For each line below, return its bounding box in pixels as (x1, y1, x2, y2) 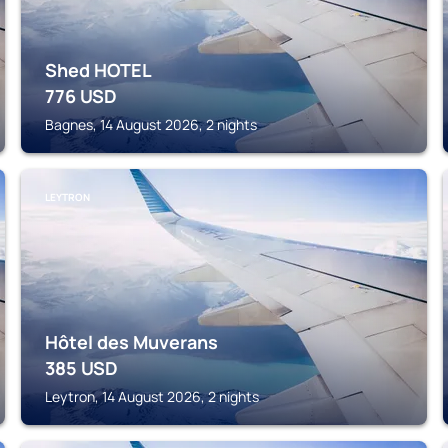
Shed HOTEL (45, 58, 153, 82)
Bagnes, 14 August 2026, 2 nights (45, 115, 258, 134)
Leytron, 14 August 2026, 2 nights (45, 387, 260, 406)
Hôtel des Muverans (45, 330, 219, 354)
